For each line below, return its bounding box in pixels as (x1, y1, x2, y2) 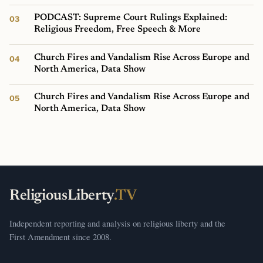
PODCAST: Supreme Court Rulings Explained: (34, 13, 228, 23)
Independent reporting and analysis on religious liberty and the (9, 217, 225, 229)
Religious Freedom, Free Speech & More (34, 25, 201, 35)
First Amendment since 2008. (9, 230, 112, 242)
